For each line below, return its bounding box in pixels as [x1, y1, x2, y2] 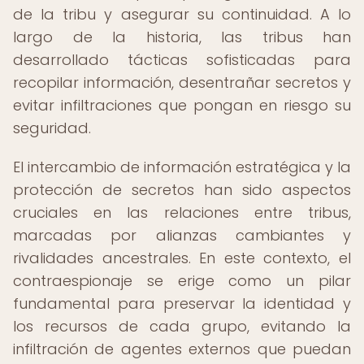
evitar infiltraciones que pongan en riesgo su [13, 95, 351, 115]
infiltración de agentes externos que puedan [13, 339, 351, 359]
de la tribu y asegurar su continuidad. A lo [13, 4, 351, 24]
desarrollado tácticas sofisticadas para [13, 50, 351, 70]
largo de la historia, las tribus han [13, 27, 351, 47]
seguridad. [13, 118, 91, 138]
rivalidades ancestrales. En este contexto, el [13, 248, 351, 268]
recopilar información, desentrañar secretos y [13, 72, 351, 93]
